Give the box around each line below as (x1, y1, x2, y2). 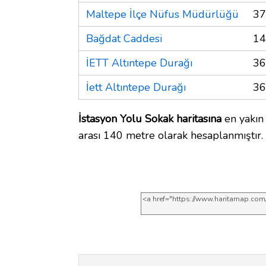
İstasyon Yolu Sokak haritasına (78, 111, 221, 126)
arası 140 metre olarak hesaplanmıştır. (78, 128, 263, 142)
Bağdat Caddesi (86, 31, 162, 46)
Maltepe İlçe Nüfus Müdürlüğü (86, 7, 239, 21)
